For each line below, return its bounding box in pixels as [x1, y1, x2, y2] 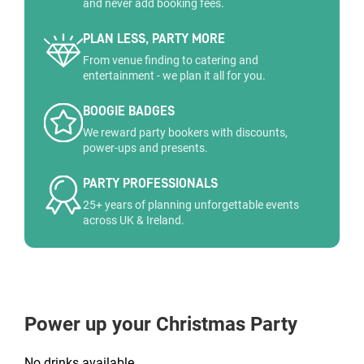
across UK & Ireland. [83, 214, 184, 227]
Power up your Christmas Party [24, 313, 297, 336]
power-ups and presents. [83, 141, 208, 154]
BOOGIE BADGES [83, 103, 175, 119]
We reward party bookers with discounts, [83, 126, 288, 139]
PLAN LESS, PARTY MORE [83, 31, 225, 46]
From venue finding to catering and [83, 54, 258, 67]
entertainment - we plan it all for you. [83, 69, 266, 82]
